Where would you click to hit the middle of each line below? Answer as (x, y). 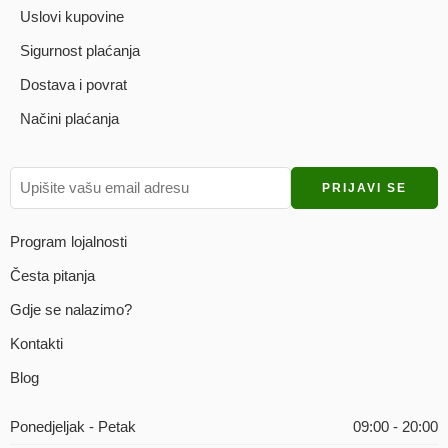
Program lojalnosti (68, 242)
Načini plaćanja (69, 119)
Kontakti (36, 344)
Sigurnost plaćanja (80, 51)
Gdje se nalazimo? (71, 310)
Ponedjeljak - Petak (73, 427)
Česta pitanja (52, 276)
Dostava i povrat (73, 85)
